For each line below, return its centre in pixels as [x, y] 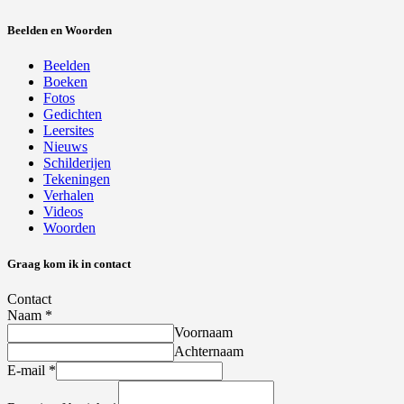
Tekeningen [77, 179]
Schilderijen [77, 163]
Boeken [65, 82]
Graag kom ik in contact [69, 263]
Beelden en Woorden [60, 31]
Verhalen [69, 196]
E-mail [28, 370]
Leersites [69, 131]
